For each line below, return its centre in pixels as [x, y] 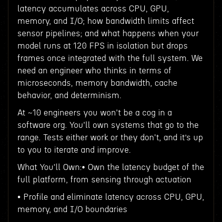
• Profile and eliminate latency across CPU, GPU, [111, 197]
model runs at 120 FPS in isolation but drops [102, 46]
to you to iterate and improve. [74, 150]
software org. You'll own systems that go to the [108, 125]
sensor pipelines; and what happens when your [108, 33]
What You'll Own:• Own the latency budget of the [111, 167]
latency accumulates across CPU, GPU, [93, 9]
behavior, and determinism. [69, 95]
